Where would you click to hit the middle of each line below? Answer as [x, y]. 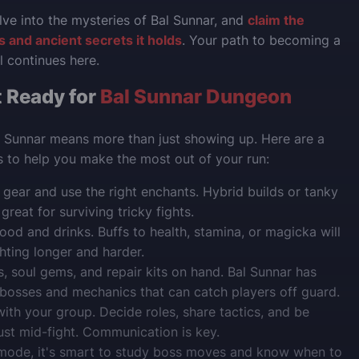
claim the [276, 20]
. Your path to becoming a [261, 40]
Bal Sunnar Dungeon [196, 97]
